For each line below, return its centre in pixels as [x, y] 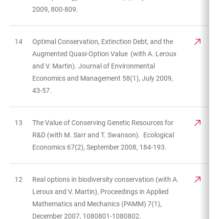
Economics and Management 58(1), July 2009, [103, 78]
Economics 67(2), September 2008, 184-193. [99, 147]
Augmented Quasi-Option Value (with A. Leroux [104, 54]
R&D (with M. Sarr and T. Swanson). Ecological [103, 135]
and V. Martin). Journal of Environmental [94, 66]
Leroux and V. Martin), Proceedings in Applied [100, 191]
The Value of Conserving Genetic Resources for [103, 122]
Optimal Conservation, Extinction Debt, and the [103, 41]
